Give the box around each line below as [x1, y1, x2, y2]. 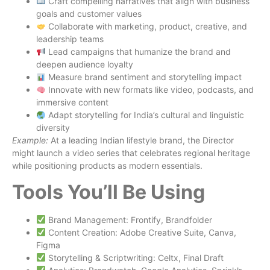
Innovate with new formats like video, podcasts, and [45, 84, 254, 95]
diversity [36, 122, 70, 133]
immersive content [36, 97, 108, 108]
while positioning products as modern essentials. [12, 160, 202, 171]
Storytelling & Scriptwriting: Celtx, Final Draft [45, 252, 224, 263]
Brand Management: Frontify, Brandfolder [45, 214, 212, 225]
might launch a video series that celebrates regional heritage [12, 148, 250, 159]
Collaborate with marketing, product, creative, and [45, 21, 247, 32]
